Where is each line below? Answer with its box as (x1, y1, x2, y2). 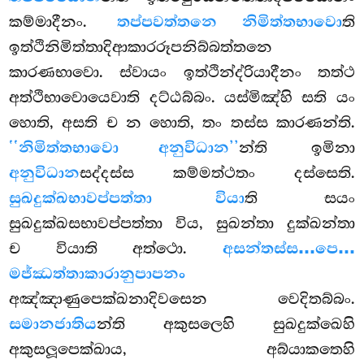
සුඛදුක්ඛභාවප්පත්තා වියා (9, 189, 245, 209)
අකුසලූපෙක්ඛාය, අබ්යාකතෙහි (9, 340, 355, 359)
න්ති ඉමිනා (239, 139, 355, 158)
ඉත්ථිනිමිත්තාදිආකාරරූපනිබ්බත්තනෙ (9, 38, 273, 57)
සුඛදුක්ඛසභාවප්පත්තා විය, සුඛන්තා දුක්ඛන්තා (9, 214, 355, 233)
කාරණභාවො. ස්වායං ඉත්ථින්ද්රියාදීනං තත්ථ (9, 63, 355, 82)
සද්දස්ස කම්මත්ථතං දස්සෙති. (80, 164, 355, 183)
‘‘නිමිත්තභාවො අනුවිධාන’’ (9, 139, 239, 158)
